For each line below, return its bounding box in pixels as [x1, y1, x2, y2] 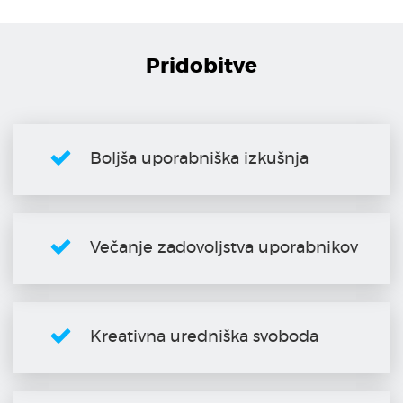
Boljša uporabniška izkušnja [90, 151, 309, 168]
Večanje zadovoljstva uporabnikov [90, 240, 358, 257]
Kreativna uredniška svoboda [90, 329, 318, 346]
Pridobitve [146, 57, 257, 78]
